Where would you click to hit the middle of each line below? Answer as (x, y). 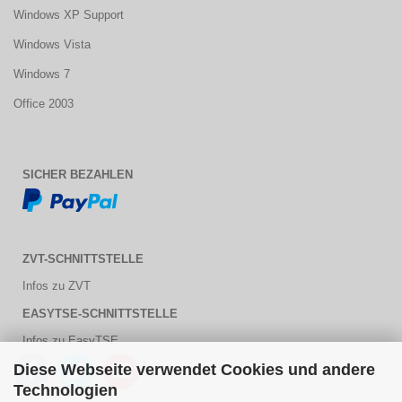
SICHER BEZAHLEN (78, 175)
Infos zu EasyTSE (70, 341)
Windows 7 (42, 74)
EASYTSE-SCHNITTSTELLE (100, 314)
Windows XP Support (69, 15)
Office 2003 (44, 104)
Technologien (66, 390)
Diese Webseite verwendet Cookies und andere (194, 369)
